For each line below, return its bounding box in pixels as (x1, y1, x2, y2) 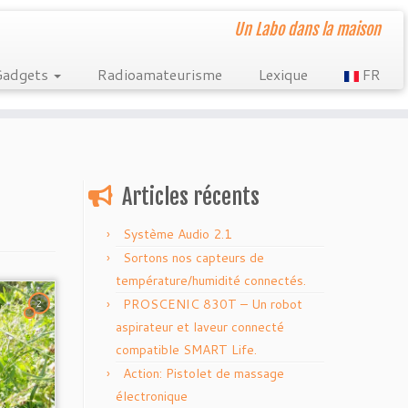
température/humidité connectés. (116, 271, 306, 290)
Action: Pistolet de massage (123, 364, 284, 382)
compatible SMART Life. (116, 341, 257, 359)
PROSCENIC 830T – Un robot (123, 295, 302, 313)
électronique (116, 387, 188, 405)
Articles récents (122, 183, 260, 210)
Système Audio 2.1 (123, 225, 232, 243)
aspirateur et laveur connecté (116, 318, 284, 336)
